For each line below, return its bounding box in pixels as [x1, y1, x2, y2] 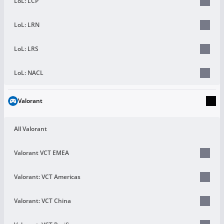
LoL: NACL [14, 68, 43, 77]
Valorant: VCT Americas [14, 172, 80, 181]
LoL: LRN [14, 20, 39, 29]
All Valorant [14, 124, 47, 133]
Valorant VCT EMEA [14, 148, 69, 157]
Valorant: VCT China [14, 196, 71, 205]
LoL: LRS [14, 44, 38, 53]
